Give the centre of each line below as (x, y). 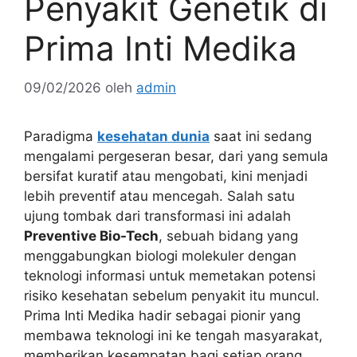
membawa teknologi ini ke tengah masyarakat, (173, 335)
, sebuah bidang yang (228, 235)
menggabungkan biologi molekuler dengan (160, 255)
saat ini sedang (261, 136)
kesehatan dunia (153, 136)
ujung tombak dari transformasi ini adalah (157, 216)
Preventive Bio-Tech (91, 235)
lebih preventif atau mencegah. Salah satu (159, 196)
